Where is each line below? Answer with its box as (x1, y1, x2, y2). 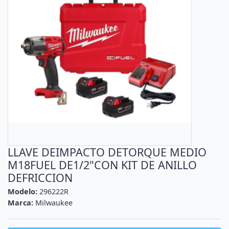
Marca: (8, 198, 33, 208)
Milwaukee (35, 198, 73, 208)
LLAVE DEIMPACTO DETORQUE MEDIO (8, 145, 207, 160)
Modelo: (8, 187, 37, 197)
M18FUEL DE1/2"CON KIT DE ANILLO (8, 157, 197, 173)
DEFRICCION (8, 170, 73, 186)
